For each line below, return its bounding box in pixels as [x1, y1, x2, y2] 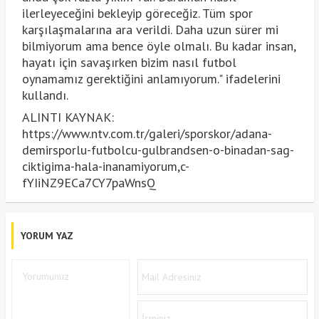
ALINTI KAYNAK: [21, 108, 114, 125]
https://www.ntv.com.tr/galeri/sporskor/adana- [21, 125, 272, 142]
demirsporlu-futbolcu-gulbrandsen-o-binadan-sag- [21, 141, 294, 158]
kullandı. [21, 86, 68, 103]
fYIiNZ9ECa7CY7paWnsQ [21, 174, 156, 191]
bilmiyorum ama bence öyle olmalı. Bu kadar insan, [21, 37, 296, 54]
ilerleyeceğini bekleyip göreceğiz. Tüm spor [21, 4, 253, 21]
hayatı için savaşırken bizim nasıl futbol [21, 53, 236, 70]
